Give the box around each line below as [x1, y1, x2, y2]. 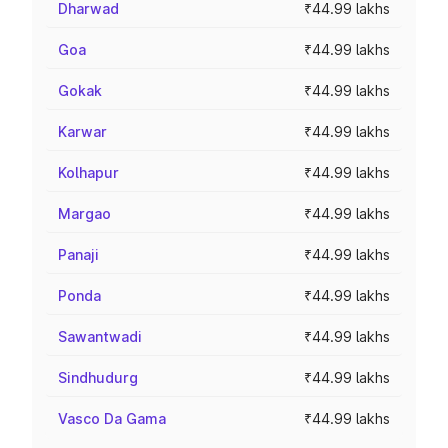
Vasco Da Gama [58, 410, 166, 427]
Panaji [58, 246, 99, 263]
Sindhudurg [58, 369, 138, 386]
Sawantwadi [58, 328, 142, 345]
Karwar [58, 123, 107, 140]
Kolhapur [58, 164, 119, 181]
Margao [58, 205, 111, 222]
